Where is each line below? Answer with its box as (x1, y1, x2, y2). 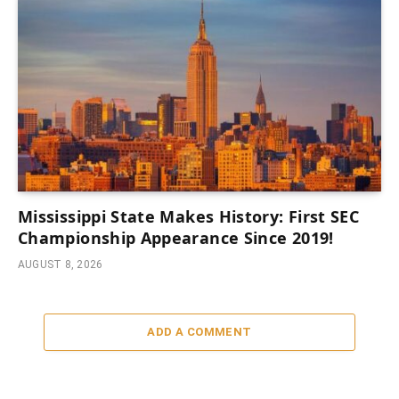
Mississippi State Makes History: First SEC (18, 206, 360, 228)
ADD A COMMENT (147, 325, 252, 339)
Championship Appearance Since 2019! (18, 227, 334, 249)
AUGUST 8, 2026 (18, 258, 103, 272)
